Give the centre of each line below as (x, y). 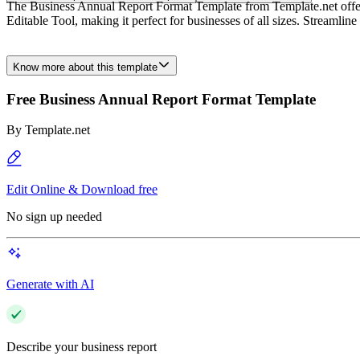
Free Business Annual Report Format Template (161, 99)
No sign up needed (54, 217)
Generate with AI (50, 284)
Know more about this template (85, 67)
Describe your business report (82, 347)
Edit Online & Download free (82, 190)
